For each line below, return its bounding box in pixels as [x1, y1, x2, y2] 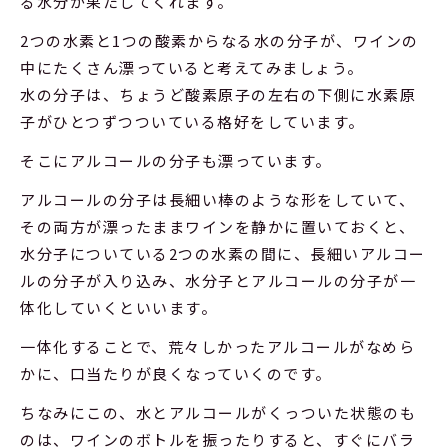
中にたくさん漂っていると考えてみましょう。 [20, 56, 364, 78]
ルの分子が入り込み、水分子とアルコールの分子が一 [20, 269, 416, 291]
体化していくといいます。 [20, 296, 217, 318]
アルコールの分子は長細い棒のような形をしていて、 [20, 188, 415, 210]
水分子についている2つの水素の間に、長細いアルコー [20, 242, 426, 264]
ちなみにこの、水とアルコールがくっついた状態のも [20, 401, 416, 423]
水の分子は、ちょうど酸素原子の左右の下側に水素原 [20, 83, 416, 105]
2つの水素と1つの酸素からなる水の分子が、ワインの [20, 29, 419, 51]
